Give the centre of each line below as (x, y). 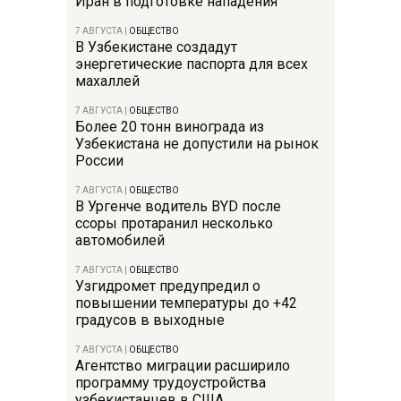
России (99, 160)
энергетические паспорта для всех (192, 64)
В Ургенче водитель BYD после (178, 206)
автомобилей (120, 240)
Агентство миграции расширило (183, 365)
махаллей (107, 81)
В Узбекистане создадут (156, 47)
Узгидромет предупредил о (168, 286)
